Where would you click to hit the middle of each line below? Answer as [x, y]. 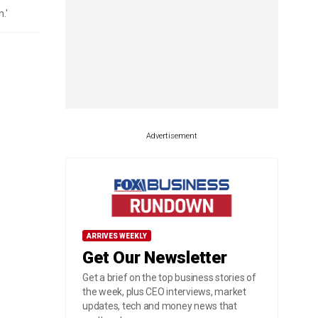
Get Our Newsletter [155, 258]
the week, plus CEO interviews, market [164, 292]
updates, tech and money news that [160, 306]
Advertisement [172, 136]
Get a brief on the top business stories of [169, 278]
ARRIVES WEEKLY [117, 236]
